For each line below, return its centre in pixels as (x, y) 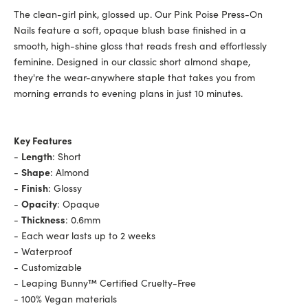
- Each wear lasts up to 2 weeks (85, 235)
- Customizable (48, 266)
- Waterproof (43, 251)
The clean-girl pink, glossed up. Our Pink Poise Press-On (138, 13)
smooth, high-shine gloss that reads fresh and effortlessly (140, 45)
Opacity (39, 203)
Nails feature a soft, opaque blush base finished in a (130, 29)
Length (37, 156)
